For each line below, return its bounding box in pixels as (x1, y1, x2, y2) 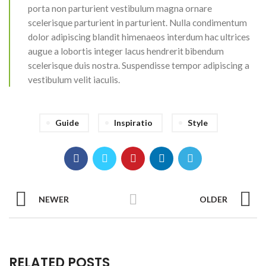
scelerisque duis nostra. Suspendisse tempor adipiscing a (28, 59, 249, 71)
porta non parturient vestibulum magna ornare (28, 2, 212, 14)
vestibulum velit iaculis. (28, 74, 120, 85)
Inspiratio (114, 117, 153, 128)
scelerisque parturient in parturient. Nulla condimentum (28, 17, 247, 28)
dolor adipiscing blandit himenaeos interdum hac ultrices (28, 31, 250, 42)
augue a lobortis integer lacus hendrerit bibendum (28, 45, 224, 56)
